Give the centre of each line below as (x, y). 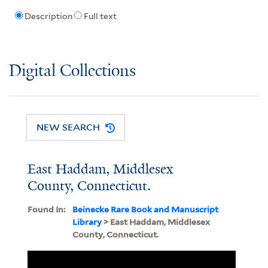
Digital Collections (72, 71)
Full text (100, 16)
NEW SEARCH (68, 127)
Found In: (46, 209)
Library (87, 222)
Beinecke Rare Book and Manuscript (145, 209)
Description (48, 16)
